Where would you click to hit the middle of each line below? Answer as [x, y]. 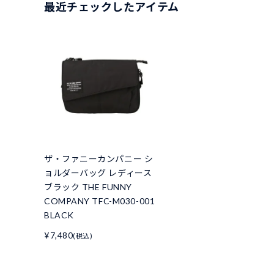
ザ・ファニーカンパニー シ [99, 159]
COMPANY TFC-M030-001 [100, 201]
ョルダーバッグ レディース [98, 173]
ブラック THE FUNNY [88, 187]
